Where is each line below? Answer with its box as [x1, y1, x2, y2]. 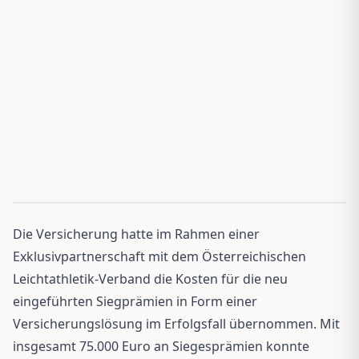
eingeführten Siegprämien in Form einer [13, 292, 257, 310]
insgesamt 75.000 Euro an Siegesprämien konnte [13, 337, 309, 355]
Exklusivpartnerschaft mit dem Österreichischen [13, 247, 306, 265]
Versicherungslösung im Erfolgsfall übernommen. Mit [13, 314, 340, 333]
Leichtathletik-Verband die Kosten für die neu [13, 269, 288, 288]
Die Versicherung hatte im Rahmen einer [13, 224, 260, 243]
